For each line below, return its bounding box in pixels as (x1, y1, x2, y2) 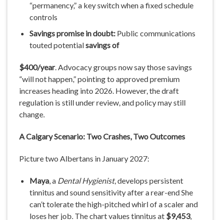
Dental (57, 175, 81, 185)
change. (19, 110, 45, 119)
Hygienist (82, 175, 114, 185)
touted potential (29, 40, 85, 50)
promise (56, 28, 84, 38)
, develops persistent (114, 175, 183, 185)
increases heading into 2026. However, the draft (19, 86, 179, 96)
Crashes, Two (103, 132, 148, 141)
